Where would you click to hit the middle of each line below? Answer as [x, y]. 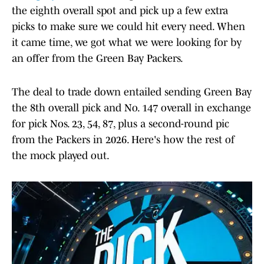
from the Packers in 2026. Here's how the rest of [123, 140]
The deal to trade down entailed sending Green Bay [132, 92]
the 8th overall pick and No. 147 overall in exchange [131, 108]
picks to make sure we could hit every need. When [128, 27]
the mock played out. [61, 156]
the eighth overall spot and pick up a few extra [120, 11]
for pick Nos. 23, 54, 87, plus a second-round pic [121, 124]
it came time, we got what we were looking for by [127, 43]
